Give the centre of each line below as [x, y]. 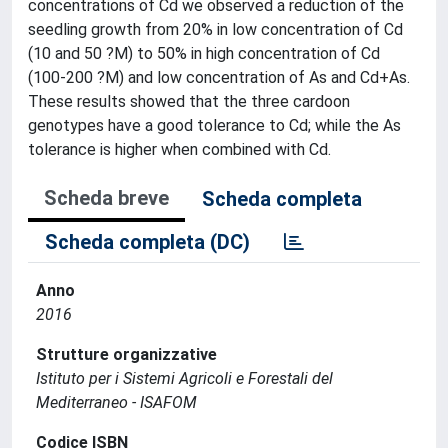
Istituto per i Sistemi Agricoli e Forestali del [184, 378]
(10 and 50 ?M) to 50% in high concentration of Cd [204, 53]
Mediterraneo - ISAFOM [116, 402]
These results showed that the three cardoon [189, 101]
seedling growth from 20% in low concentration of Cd [215, 29]
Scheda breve [106, 198]
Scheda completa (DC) [147, 242]
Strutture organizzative [126, 354]
